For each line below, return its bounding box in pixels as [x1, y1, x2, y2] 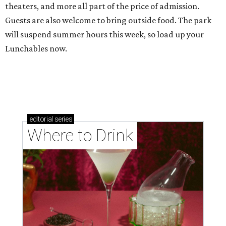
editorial [29, 115, 53, 124]
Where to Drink [27, 126, 133, 146]
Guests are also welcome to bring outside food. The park [5, 15, 211, 26]
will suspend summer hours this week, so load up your [5, 29, 204, 40]
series [52, 115, 73, 124]
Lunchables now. [5, 43, 67, 54]
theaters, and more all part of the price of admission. [5, 1, 199, 12]
